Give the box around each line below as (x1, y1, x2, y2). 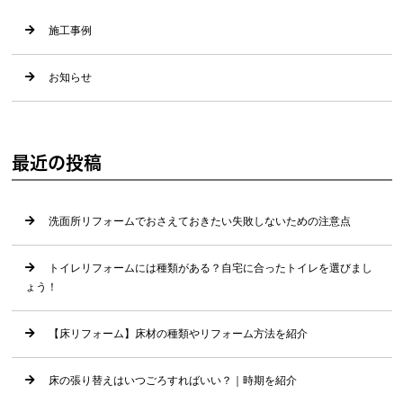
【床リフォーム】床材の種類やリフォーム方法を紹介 (48, 327, 308, 341)
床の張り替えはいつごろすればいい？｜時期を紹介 (48, 374, 297, 388)
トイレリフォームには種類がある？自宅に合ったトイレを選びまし (48, 262, 372, 275)
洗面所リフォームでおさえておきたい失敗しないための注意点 (48, 215, 351, 228)
